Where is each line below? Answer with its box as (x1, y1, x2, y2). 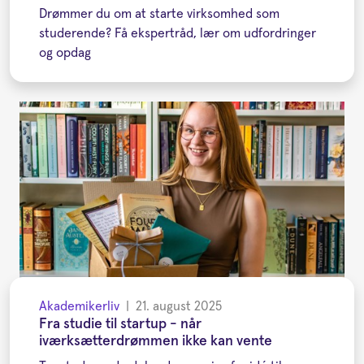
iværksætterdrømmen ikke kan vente (39, 334, 272, 349)
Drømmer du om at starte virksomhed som (39, 6, 279, 20)
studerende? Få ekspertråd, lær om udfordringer (39, 26, 316, 40)
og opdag (39, 45, 91, 59)
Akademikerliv (39, 300, 119, 314)
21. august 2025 (136, 300, 222, 314)
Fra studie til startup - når (39, 317, 201, 332)
